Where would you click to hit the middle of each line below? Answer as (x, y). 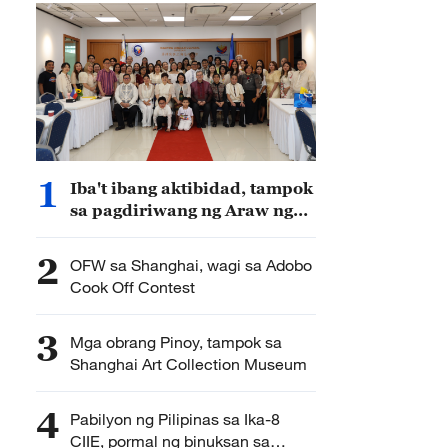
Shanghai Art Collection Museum (188, 364)
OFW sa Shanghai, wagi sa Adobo (191, 265)
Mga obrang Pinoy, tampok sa (176, 342)
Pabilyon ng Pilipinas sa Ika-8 (175, 419)
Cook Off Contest (132, 287)
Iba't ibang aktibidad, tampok (191, 188)
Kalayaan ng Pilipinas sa (172, 232)
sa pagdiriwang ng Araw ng (135, 210)
